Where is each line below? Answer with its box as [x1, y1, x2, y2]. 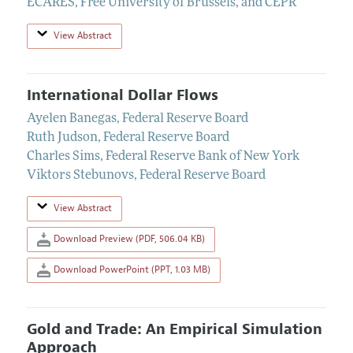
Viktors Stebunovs [26, 169, 134, 183]
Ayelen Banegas [26, 113, 117, 126]
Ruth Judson [26, 132, 98, 145]
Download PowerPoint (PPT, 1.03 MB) [50, 262, 210, 276]
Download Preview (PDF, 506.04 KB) [50, 232, 205, 245]
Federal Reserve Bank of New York [105, 150, 299, 164]
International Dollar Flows [26, 85, 218, 105]
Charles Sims [26, 150, 100, 164]
